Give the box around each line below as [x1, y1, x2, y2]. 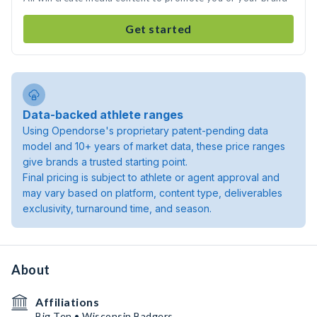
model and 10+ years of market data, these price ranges [23, 140, 285, 152]
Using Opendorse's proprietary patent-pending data [23, 125, 268, 137]
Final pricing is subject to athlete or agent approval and [23, 171, 279, 183]
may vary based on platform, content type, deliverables [23, 187, 282, 199]
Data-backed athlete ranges [23, 108, 183, 122]
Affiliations [35, 295, 99, 309]
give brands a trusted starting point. [23, 156, 188, 168]
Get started [125, 22, 192, 35]
